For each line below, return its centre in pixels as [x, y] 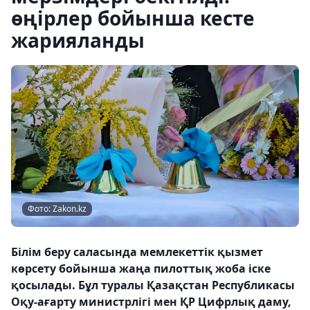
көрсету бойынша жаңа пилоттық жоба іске [141, 268]
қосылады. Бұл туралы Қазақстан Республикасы [153, 285]
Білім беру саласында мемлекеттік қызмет [137, 252]
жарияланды [78, 40]
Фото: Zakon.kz [57, 209]
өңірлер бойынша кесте [133, 18]
